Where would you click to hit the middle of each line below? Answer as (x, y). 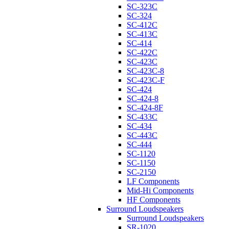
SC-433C (142, 117)
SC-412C (142, 25)
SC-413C (142, 34)
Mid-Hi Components (160, 190)
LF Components (153, 181)
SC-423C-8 (145, 71)
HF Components (154, 199)
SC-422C (142, 52)
